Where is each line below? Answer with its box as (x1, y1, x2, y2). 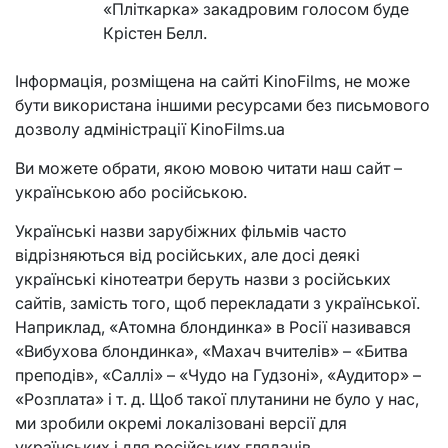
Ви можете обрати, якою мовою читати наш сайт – (15, 158, 402, 179)
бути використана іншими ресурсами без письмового (15, 95, 430, 116)
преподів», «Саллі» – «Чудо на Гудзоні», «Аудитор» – (15, 365, 421, 386)
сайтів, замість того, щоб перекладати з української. (15, 293, 420, 314)
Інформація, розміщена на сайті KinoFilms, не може (15, 71, 410, 92)
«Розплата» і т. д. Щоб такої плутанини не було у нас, (15, 389, 419, 410)
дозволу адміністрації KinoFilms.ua (15, 119, 285, 140)
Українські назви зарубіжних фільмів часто (15, 221, 347, 242)
